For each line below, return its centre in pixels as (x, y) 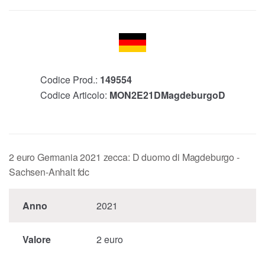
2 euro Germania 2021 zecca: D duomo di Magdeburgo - (124, 157)
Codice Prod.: (70, 80)
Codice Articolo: (75, 95)
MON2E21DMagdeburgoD (167, 95)
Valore (36, 240)
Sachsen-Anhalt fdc (49, 172)
